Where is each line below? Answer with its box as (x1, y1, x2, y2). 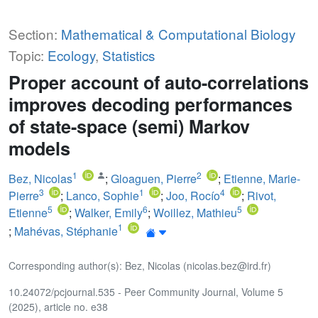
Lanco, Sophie (66, 187, 139, 204)
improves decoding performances (9, 91, 292, 117)
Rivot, (247, 187, 276, 204)
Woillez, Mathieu (153, 204, 237, 221)
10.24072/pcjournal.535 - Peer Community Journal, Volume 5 (9, 284, 283, 299)
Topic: (9, 45, 48, 65)
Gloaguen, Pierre (111, 170, 197, 187)
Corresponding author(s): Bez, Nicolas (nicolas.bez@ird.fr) (9, 258, 271, 273)
